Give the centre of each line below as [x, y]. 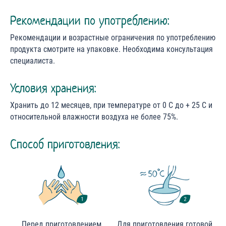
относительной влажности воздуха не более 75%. [94, 117]
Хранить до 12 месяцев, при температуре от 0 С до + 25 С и [111, 105]
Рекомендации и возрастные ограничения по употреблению [113, 38]
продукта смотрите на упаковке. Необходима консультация [111, 49]
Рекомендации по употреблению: [90, 21]
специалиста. [33, 61]
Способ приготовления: [65, 144]
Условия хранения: [53, 88]
